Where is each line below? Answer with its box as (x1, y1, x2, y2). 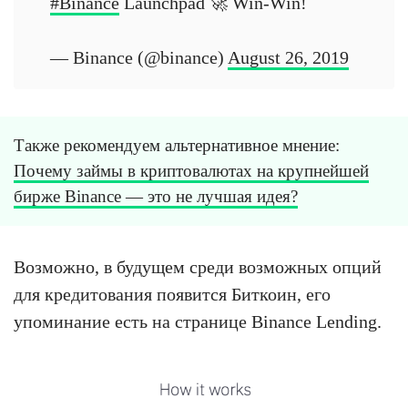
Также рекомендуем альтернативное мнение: (14, 136, 340, 156)
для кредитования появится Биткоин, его (14, 284, 331, 305)
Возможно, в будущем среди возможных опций (14, 257, 382, 278)
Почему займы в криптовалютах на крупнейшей (14, 161, 369, 181)
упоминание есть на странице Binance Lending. (14, 311, 382, 332)
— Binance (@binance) (50, 47, 228, 68)
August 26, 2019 (228, 47, 349, 68)
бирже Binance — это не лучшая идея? (14, 187, 298, 207)
